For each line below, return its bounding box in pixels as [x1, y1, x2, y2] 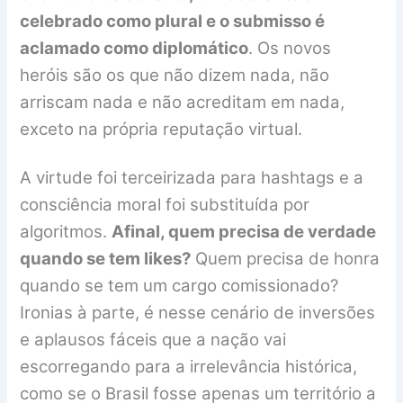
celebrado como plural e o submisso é [20, 11, 326, 32]
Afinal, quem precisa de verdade [112, 220, 377, 242]
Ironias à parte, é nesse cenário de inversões [20, 301, 376, 323]
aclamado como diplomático [20, 38, 249, 59]
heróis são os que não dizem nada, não [20, 65, 330, 86]
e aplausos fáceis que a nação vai [20, 328, 287, 350]
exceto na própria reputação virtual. [20, 119, 303, 140]
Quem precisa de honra [195, 247, 381, 269]
